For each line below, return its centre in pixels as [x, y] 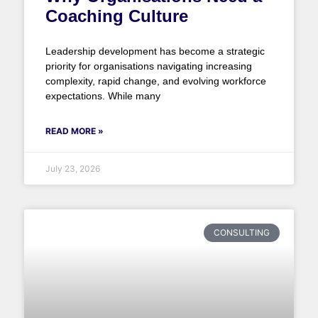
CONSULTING [242, 232]
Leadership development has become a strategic [155, 51]
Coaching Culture [116, 16]
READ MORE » [74, 131]
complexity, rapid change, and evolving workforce [155, 81]
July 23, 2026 [72, 168]
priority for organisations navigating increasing [148, 66]
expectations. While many [103, 95]
